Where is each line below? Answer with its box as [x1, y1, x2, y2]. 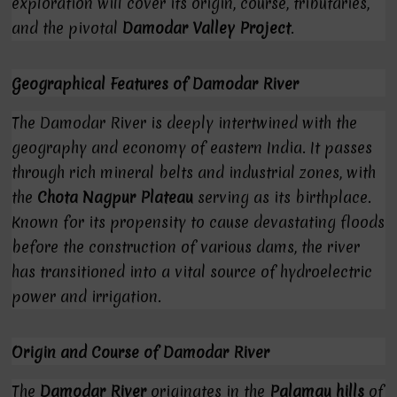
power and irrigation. [12, 286, 162, 307]
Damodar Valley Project [122, 18, 292, 38]
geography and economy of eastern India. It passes [12, 137, 373, 158]
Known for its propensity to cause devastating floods [12, 212, 385, 232]
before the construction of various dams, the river [12, 237, 361, 257]
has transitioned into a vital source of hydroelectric [12, 261, 373, 282]
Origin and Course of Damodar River [12, 342, 270, 362]
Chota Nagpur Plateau [37, 187, 194, 207]
